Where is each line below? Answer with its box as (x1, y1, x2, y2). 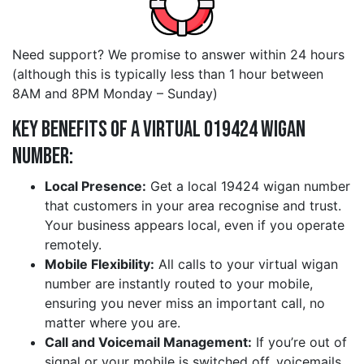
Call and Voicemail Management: (45, 334, 252, 351)
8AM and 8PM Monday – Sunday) (12, 85, 218, 102)
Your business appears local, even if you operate (45, 217, 344, 234)
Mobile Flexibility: (45, 256, 154, 273)
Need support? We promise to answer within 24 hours (12, 46, 344, 63)
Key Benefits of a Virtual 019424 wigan (12, 116, 305, 144)
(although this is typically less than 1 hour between (12, 66, 323, 83)
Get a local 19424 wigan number (146, 178, 350, 195)
